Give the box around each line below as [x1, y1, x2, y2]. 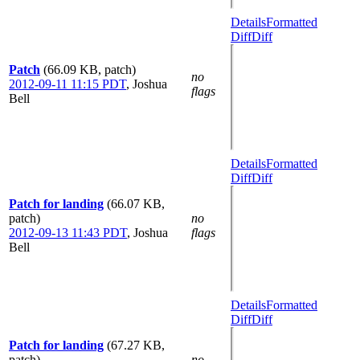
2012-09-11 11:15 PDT [9, 77, 126, 91]
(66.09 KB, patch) [43, 63, 136, 76]
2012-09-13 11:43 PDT [9, 226, 127, 239]
